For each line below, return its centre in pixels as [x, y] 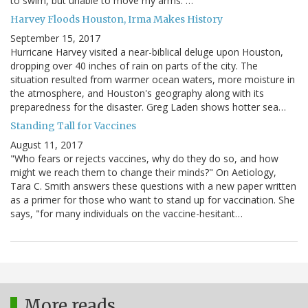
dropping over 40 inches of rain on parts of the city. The [134, 66]
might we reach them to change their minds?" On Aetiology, [143, 173]
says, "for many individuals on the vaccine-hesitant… [126, 214]
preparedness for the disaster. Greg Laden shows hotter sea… [148, 107]
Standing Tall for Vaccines [73, 126]
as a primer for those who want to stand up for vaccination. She [153, 200]
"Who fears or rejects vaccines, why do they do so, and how [144, 159]
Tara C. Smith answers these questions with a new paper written [153, 186]
